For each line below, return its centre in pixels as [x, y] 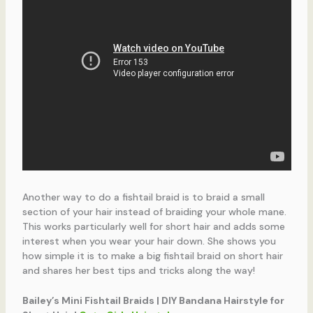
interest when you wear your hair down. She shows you [149, 241]
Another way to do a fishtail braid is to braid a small [143, 197]
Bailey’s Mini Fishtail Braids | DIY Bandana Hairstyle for [153, 301]
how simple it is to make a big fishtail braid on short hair [152, 255]
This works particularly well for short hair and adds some [153, 226]
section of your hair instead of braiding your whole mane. [154, 211]
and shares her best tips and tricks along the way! [138, 270]
